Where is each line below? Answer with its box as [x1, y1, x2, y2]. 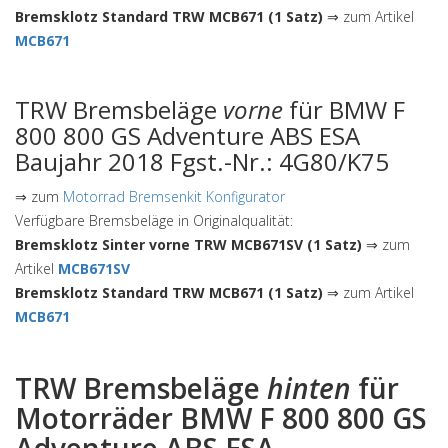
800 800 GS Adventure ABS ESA [15, 119, 360, 152]
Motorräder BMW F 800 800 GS [15, 399, 427, 437]
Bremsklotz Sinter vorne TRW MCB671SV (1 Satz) [15, 235, 362, 254]
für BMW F [283, 93, 405, 126]
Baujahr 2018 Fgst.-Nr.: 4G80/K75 [15, 145, 389, 178]
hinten [267, 369, 351, 407]
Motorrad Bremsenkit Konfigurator [63, 187, 285, 206]
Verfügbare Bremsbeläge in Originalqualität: [15, 211, 293, 230]
